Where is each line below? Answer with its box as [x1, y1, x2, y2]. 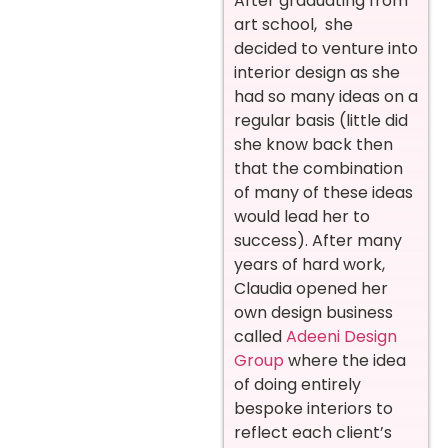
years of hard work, [234, 252, 385, 276]
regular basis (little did [234, 108, 408, 132]
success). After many [234, 228, 402, 252]
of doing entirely [234, 372, 361, 396]
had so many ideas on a [234, 84, 418, 108]
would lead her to [234, 204, 370, 228]
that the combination [234, 156, 403, 180]
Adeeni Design [286, 324, 397, 348]
